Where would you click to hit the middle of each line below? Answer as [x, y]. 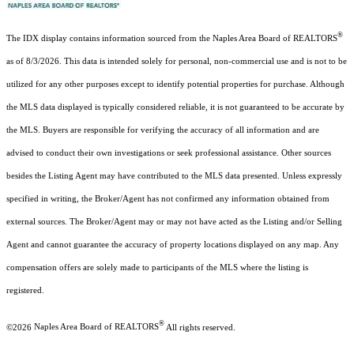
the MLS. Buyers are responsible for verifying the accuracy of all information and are [163, 130]
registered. [25, 290]
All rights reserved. [200, 327]
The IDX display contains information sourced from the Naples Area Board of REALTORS [172, 38]
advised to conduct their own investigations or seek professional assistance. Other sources [169, 153]
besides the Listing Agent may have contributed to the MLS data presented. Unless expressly [174, 175]
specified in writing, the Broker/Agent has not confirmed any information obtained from [168, 198]
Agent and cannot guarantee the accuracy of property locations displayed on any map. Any [173, 244]
